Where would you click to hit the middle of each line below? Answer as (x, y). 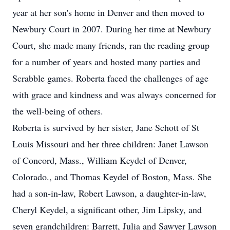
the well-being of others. (58, 111)
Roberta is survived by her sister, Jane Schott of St (106, 127)
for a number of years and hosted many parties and (106, 62)
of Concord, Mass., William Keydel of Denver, (100, 160)
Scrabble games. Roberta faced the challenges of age (110, 78)
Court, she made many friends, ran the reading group (111, 45)
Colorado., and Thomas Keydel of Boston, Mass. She (112, 177)
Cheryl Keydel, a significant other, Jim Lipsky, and (107, 209)
